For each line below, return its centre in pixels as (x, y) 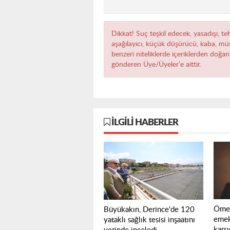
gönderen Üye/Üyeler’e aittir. (156, 64)
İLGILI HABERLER (144, 122)
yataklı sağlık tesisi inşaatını (149, 220)
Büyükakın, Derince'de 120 (149, 210)
